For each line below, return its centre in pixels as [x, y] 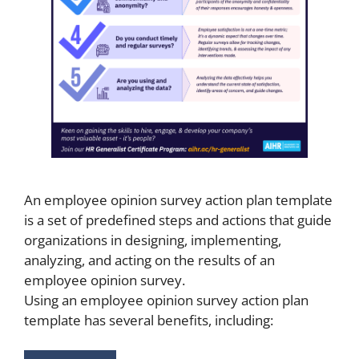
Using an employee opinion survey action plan [166, 300]
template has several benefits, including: [149, 320]
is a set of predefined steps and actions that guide [178, 220]
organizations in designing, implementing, [153, 240]
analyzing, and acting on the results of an [149, 260]
